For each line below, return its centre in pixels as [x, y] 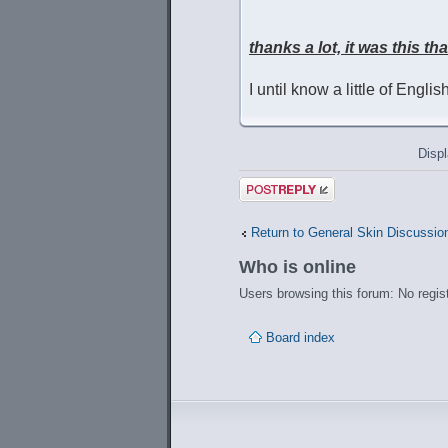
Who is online [297, 267]
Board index [300, 338]
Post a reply [274, 184]
